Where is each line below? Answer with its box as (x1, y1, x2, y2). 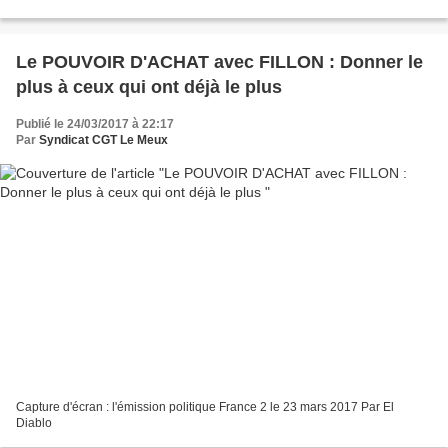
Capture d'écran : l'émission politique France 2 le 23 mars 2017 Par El (16, 400, 394, 415)
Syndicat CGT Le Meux (39, 132, 168, 147)
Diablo (16, 416, 52, 431)
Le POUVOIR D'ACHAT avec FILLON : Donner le (16, 51, 423, 72)
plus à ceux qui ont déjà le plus (16, 76, 282, 97)
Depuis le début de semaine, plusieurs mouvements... (16, 2, 307, 17)
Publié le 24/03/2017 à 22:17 (16, 116, 174, 131)
